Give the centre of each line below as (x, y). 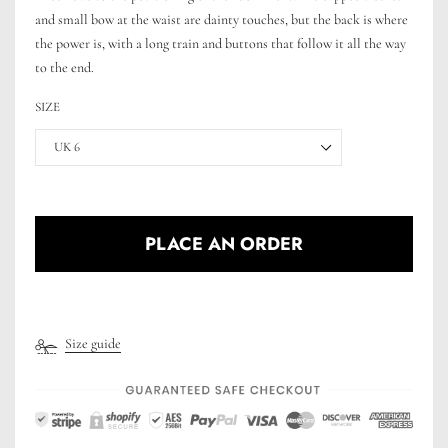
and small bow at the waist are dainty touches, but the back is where (221, 20)
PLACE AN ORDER (224, 244)
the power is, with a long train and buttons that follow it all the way (220, 44)
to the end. (64, 68)
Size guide (93, 344)
